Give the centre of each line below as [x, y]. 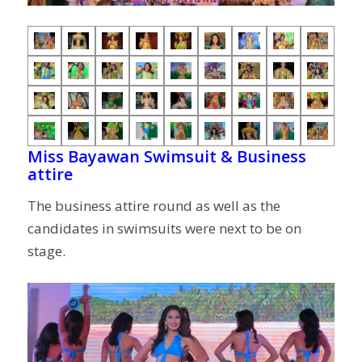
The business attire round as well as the [154, 206]
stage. [46, 251]
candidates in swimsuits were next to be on [164, 229]
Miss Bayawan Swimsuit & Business [166, 156]
